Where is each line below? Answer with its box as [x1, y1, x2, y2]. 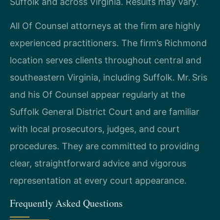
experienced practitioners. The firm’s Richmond [10, 38, 207, 49]
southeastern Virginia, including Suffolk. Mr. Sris [10, 72, 207, 83]
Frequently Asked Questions [10, 196, 123, 210]
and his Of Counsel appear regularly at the [10, 89, 185, 100]
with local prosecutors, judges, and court [10, 124, 180, 135]
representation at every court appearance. [10, 175, 187, 186]
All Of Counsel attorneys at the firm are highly [10, 21, 200, 31]
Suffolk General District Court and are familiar [10, 107, 199, 117]
